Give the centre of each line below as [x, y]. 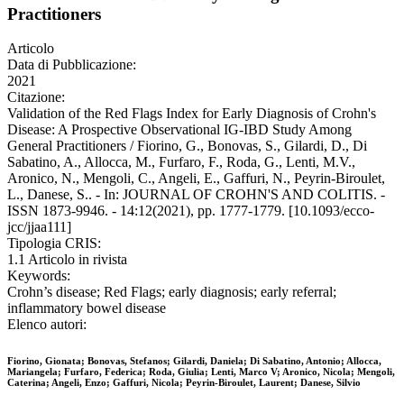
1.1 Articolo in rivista [67, 260]
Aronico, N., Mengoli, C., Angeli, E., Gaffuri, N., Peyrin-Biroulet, [196, 179]
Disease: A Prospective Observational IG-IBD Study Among [179, 130]
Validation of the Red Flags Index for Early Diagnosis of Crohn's [192, 114]
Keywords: [39, 276]
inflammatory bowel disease [87, 308]
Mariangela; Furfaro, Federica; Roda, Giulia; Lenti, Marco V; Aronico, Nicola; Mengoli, [201, 372]
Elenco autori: [47, 325]
